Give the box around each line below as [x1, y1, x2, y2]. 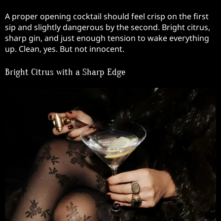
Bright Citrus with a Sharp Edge [5, 67, 125, 77]
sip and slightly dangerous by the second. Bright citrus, [5, 21, 210, 33]
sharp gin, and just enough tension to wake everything [5, 32, 209, 43]
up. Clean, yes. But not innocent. [5, 43, 124, 54]
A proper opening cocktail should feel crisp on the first [5, 10, 209, 22]
